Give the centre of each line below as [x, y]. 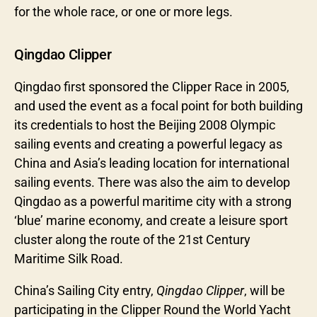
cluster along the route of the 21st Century [132, 239]
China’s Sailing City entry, [85, 290]
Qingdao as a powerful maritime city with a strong [153, 201]
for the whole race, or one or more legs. [123, 11]
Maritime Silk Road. [69, 258]
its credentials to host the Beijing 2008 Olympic [145, 125]
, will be [265, 290]
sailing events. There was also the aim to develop [152, 182]
